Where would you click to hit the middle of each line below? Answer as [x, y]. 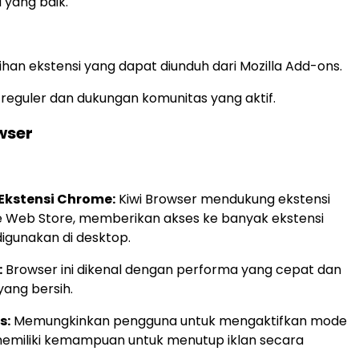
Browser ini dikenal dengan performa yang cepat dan [172, 270]
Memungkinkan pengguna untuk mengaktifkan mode [179, 321]
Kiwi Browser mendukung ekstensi [223, 200]
